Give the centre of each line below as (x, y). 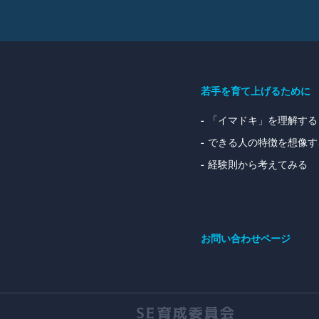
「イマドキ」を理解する (263, 120)
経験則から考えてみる (258, 164)
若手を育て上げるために (256, 91)
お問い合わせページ (246, 239)
